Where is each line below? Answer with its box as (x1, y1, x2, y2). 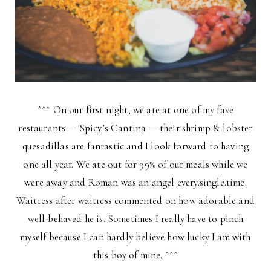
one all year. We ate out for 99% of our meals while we (23, 157, 248, 171)
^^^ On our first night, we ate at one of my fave (37, 103, 234, 116)
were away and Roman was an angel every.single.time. (24, 175, 247, 189)
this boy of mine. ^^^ (93, 248, 178, 261)
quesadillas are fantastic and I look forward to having (22, 139, 249, 152)
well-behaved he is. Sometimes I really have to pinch (27, 212, 244, 225)
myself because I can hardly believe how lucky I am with (20, 230, 251, 243)
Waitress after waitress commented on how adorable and (16, 194, 255, 207)
